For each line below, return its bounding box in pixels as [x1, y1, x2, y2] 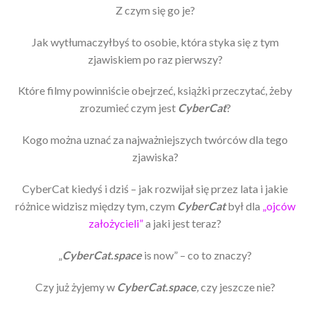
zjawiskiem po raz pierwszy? [87, 52, 223, 66]
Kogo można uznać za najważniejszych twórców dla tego [22, 133, 288, 147]
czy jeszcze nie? [198, 280, 275, 293]
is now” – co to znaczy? [142, 248, 252, 262]
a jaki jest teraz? [143, 216, 221, 230]
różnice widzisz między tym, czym [15, 199, 177, 212]
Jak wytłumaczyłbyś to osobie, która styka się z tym [31, 35, 279, 48]
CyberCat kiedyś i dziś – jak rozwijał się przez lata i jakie [22, 181, 288, 195]
